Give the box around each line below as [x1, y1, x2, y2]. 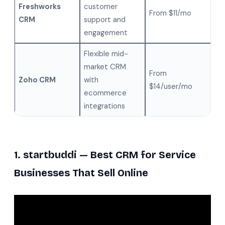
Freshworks [19, 2, 61, 12]
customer [84, 2, 118, 12]
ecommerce [84, 88, 127, 98]
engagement [84, 28, 128, 38]
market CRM [84, 62, 127, 72]
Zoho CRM [19, 75, 56, 85]
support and [84, 15, 126, 25]
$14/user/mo [149, 81, 193, 92]
